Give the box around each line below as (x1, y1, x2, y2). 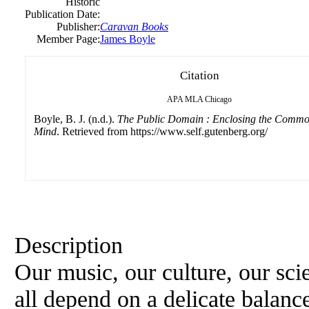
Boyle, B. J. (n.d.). (34, 113, 117, 125)
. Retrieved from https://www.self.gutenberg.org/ (57, 126, 268, 137)
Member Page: (37, 33, 100, 45)
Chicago (205, 94, 232, 104)
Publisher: (57, 21, 100, 32)
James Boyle (100, 33, 155, 45)
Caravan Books (100, 21, 168, 32)
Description (14, 232, 123, 258)
